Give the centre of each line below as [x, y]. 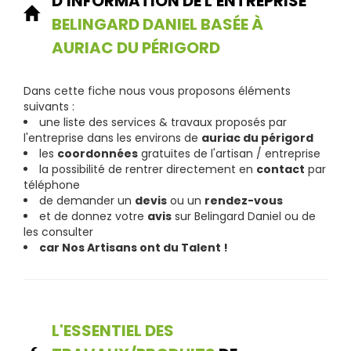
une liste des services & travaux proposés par [163, 122]
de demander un [87, 200]
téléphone [52, 185]
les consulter [58, 232]
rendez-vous [244, 200]
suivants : [49, 106]
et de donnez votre [93, 216]
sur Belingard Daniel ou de [244, 216]
